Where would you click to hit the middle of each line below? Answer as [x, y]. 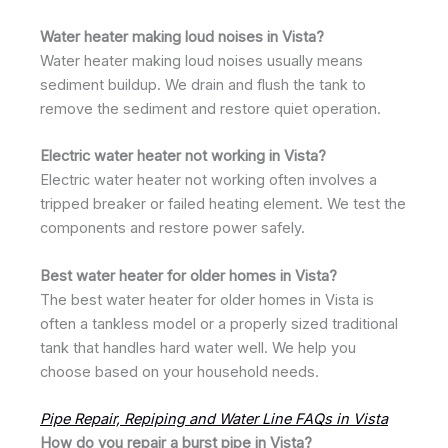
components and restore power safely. [172, 228]
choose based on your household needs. [179, 371]
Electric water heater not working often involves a [208, 180]
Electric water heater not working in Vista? [183, 156]
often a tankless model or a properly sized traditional [219, 323]
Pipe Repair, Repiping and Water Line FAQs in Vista [214, 419]
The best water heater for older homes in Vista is [207, 299]
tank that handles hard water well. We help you [198, 347]
